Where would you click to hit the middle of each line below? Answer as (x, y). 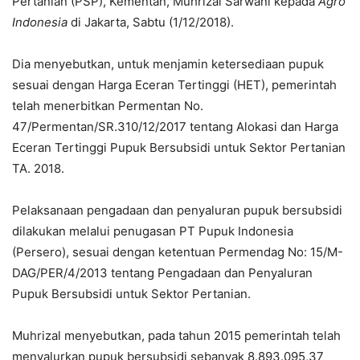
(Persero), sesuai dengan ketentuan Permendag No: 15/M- (178, 252)
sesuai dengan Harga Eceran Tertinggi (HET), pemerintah (174, 84)
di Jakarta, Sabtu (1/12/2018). (151, 22)
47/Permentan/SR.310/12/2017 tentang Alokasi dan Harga (175, 126)
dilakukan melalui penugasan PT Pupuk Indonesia (153, 231)
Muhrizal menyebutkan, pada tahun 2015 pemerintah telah (176, 335)
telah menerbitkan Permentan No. (108, 105)
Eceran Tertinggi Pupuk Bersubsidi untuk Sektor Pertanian (179, 147)
